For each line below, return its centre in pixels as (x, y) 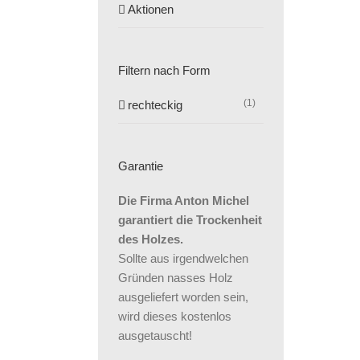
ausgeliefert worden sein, (183, 297)
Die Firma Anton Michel (184, 200)
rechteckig (155, 104)
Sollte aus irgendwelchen (183, 258)
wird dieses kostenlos (175, 316)
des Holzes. (151, 239)
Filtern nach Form (164, 70)
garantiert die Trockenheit (190, 219)
